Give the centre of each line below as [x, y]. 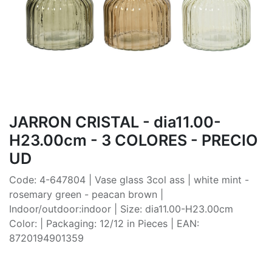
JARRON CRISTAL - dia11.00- [115, 122]
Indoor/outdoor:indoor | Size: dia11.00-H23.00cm [121, 209]
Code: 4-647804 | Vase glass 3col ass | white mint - [129, 179]
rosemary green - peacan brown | [86, 194]
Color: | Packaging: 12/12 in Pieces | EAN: [104, 223]
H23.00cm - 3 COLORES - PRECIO [134, 140]
